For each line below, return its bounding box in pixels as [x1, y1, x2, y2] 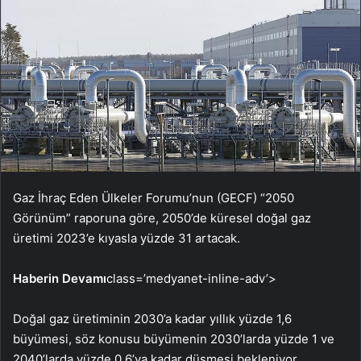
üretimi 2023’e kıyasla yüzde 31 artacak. [13, 230, 240, 246]
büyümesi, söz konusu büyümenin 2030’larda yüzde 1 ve [13, 330, 334, 346]
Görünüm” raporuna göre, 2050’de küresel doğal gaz [13, 210, 311, 226]
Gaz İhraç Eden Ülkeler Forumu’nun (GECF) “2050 [13, 189, 294, 205]
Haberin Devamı [13, 270, 106, 286]
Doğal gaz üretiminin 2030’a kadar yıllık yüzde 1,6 [13, 310, 292, 326]
